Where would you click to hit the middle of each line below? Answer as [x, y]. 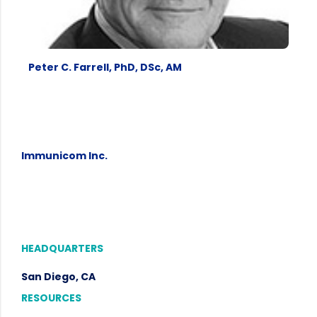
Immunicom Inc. [64, 156]
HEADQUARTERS [62, 249]
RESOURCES [51, 298]
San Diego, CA [58, 277]
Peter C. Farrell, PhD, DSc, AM [105, 67]
